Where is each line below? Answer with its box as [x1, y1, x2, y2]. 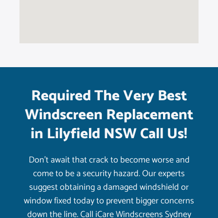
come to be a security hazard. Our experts [33, 166, 185, 182]
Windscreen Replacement [24, 103, 194, 127]
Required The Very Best [31, 84, 187, 109]
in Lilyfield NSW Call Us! [31, 122, 187, 146]
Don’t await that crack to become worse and [28, 153, 190, 168]
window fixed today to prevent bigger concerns [24, 194, 194, 209]
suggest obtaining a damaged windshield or [29, 180, 189, 195]
